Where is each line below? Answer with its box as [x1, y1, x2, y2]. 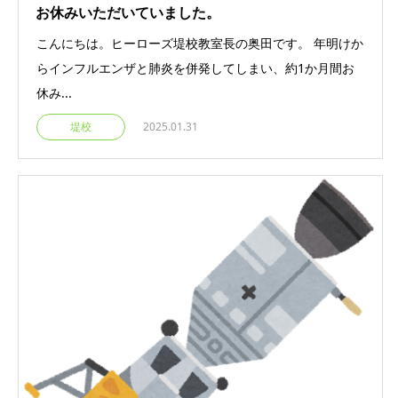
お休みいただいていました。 [36, 3, 220, 23]
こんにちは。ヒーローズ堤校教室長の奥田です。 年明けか [36, 35, 363, 52]
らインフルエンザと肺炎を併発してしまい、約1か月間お [36, 60, 354, 77]
